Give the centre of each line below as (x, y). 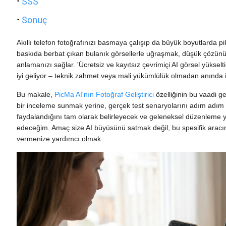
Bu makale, (36, 94)
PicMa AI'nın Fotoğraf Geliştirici (104, 94)
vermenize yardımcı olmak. (60, 139)
